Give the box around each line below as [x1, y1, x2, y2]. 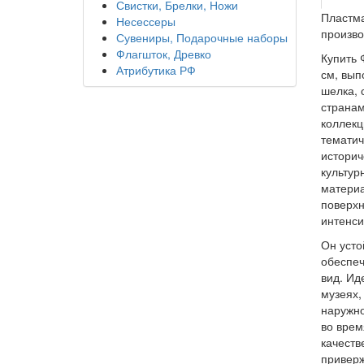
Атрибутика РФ [116, 62, 196, 79]
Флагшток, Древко [116, 45, 211, 63]
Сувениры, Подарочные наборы [116, 29, 288, 46]
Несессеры [116, 13, 175, 30]
